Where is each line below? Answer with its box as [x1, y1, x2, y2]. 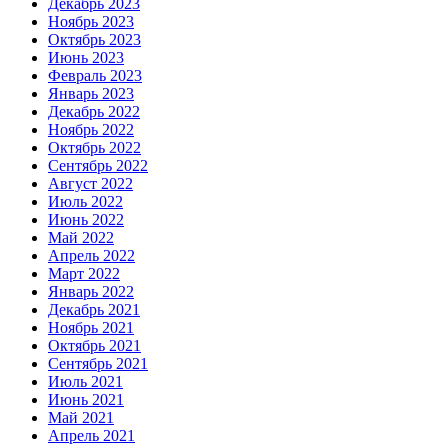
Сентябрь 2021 [48, 355, 148, 373]
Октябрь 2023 [48, 31, 141, 49]
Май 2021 [48, 409, 114, 427]
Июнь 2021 [48, 391, 124, 409]
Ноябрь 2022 [48, 121, 134, 139]
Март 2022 [48, 265, 120, 283]
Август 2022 [48, 175, 133, 193]
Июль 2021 [48, 373, 123, 391]
